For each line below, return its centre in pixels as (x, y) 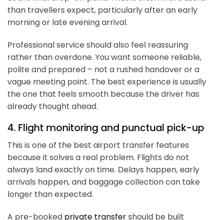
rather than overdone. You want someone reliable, (104, 57)
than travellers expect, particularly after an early (102, 10)
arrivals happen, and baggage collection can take (104, 182)
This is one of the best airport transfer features (98, 145)
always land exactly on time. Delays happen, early (103, 169)
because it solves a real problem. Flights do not (98, 157)
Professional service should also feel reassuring (98, 45)
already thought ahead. (53, 106)
